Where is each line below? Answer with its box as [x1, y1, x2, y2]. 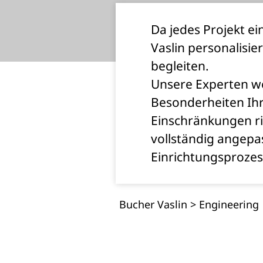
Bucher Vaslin [119, 197, 188, 211]
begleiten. [151, 58, 209, 74]
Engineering [199, 197, 259, 211]
